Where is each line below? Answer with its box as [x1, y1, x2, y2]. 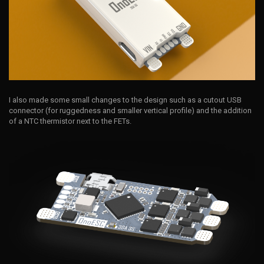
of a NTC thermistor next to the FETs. [9, 117, 131, 126]
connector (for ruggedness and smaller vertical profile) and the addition [9, 106, 252, 115]
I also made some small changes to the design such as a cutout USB [9, 95, 242, 105]
